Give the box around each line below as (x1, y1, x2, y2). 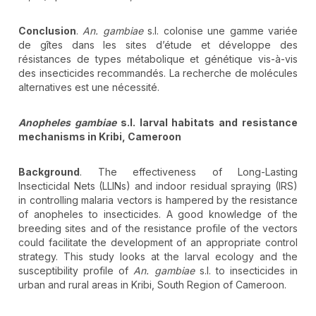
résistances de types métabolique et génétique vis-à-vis (18, 53, 298, 66)
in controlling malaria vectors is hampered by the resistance (18, 194, 298, 207)
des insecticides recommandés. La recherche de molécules (18, 67, 298, 80)
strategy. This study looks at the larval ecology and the (18, 250, 298, 263)
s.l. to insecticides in (194, 265, 298, 277)
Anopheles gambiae (18, 116, 116, 129)
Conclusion (18, 25, 76, 37)
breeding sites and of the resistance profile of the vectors (18, 222, 298, 235)
